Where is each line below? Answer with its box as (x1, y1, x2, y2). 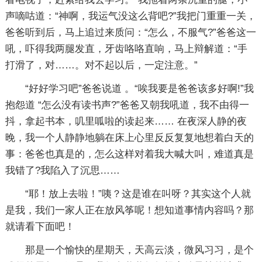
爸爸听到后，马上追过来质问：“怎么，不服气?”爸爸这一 (5, 27, 256, 38)
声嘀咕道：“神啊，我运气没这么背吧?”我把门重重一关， (5, 11, 256, 22)
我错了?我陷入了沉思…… (5, 165, 120, 176)
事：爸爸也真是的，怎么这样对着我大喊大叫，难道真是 (5, 149, 254, 160)
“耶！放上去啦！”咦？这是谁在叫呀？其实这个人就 (25, 188, 251, 199)
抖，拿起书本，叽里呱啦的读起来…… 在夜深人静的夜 (5, 116, 247, 127)
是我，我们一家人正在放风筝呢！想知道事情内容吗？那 (5, 205, 254, 216)
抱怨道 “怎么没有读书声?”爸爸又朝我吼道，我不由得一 (5, 99, 249, 111)
